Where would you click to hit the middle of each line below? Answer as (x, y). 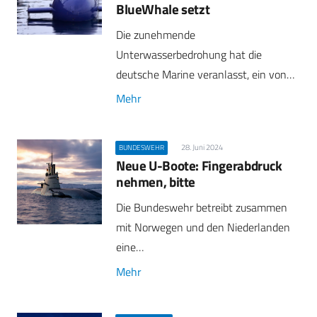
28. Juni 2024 (202, 147)
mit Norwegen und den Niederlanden (203, 227)
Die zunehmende (156, 34)
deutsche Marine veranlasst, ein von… (205, 74)
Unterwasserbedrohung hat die (189, 54)
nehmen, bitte (156, 182)
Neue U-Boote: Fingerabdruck (199, 166)
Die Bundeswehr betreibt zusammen (202, 208)
